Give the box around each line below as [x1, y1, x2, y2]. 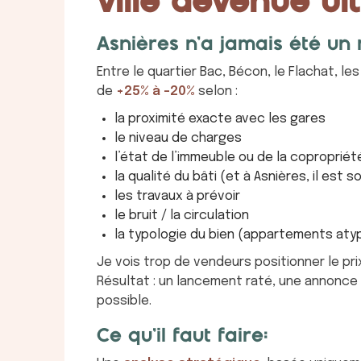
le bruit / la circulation [114, 208, 249, 222]
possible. [97, 293, 151, 308]
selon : [195, 84, 238, 98]
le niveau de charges [114, 131, 242, 145]
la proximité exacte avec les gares [114, 111, 326, 126]
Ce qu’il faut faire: [97, 326, 268, 346]
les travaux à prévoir [114, 189, 240, 203]
